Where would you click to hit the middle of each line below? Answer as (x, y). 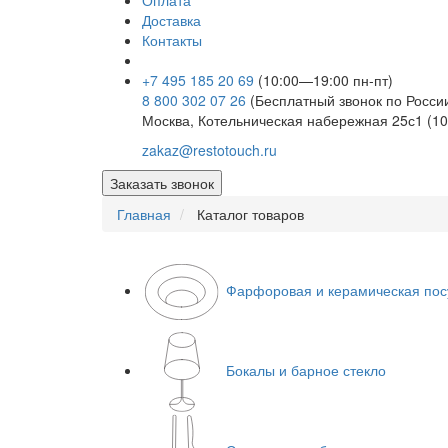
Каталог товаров (250, 214)
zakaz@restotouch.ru (209, 150)
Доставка (171, 20)
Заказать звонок (162, 183)
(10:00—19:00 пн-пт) (325, 80)
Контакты (172, 40)
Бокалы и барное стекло (306, 369)
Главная (144, 214)
